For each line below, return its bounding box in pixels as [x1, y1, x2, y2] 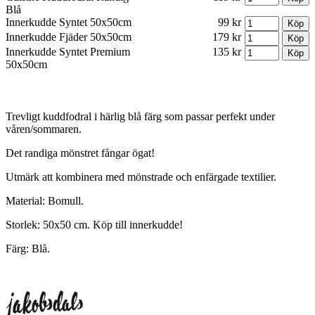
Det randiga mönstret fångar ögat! [6, 147, 155, 160]
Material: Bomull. [6, 195, 84, 207]
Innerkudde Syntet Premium [6, 46, 130, 58]
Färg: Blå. [6, 243, 50, 255]
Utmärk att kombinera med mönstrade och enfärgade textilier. [6, 171, 276, 184]
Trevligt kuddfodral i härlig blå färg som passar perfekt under [6, 110, 275, 123]
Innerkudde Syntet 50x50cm [6, 16, 131, 29]
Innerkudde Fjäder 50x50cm [6, 31, 131, 44]
